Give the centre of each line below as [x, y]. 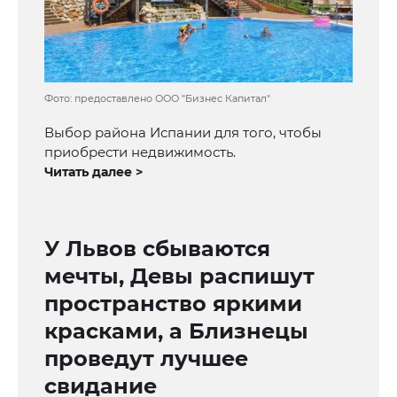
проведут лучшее [146, 359]
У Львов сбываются [157, 249]
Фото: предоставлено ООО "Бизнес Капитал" [157, 99]
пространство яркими [173, 304]
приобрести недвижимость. [140, 152]
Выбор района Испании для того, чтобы [183, 133]
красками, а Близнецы [176, 331]
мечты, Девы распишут [179, 276]
